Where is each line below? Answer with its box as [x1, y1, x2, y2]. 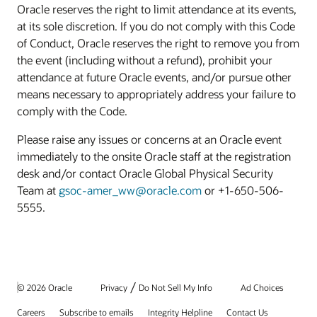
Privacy [100, 282, 127, 293]
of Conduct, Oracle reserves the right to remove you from [17, 35, 299, 50]
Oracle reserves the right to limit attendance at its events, [17, 1, 296, 16]
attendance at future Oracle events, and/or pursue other [17, 69, 292, 84]
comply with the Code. [17, 103, 127, 118]
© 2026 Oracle [17, 281, 72, 293]
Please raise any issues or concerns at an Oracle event [17, 132, 282, 146]
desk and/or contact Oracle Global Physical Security [17, 166, 273, 180]
